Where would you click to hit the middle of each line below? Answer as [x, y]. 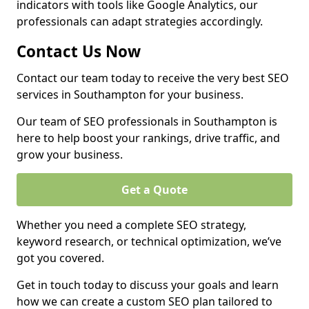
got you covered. [60, 258]
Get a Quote [154, 190]
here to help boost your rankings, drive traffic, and [148, 138]
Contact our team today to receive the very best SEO [153, 78]
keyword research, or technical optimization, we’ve [149, 241]
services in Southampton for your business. [130, 94]
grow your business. [70, 154]
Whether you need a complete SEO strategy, [131, 225]
